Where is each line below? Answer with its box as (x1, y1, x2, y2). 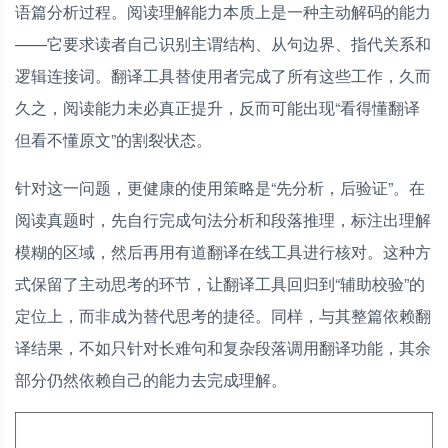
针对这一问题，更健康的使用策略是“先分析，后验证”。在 (15, 176, 425, 200)
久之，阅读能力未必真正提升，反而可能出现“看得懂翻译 (15, 96, 420, 120)
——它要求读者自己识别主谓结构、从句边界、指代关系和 (15, 32, 431, 56)
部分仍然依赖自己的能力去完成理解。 (15, 368, 287, 392)
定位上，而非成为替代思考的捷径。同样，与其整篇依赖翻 (15, 304, 431, 328)
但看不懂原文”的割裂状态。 (15, 128, 212, 152)
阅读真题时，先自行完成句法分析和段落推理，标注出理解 (15, 208, 431, 232)
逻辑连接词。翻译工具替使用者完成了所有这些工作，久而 (15, 64, 431, 88)
